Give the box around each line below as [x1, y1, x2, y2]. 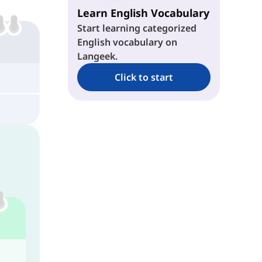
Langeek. [77, 49, 118, 63]
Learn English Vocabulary [77, 5, 209, 20]
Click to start [114, 70, 173, 84]
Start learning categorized [77, 21, 196, 35]
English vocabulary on [77, 35, 177, 49]
